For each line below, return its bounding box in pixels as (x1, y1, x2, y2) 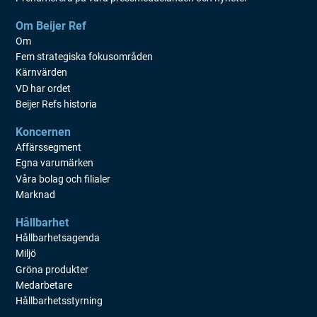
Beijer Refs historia (16, 98, 98, 110)
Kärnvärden (16, 67, 68, 79)
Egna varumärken (16, 157, 94, 170)
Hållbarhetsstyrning (16, 294, 103, 307)
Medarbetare (16, 279, 73, 292)
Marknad (16, 188, 56, 201)
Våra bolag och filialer (16, 173, 111, 185)
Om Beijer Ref (16, 18, 87, 33)
